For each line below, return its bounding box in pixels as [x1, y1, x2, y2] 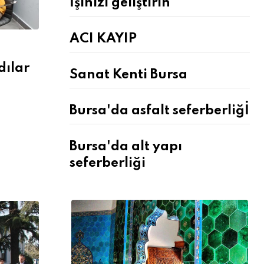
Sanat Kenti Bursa [70, 68, 187, 81]
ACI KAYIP [70, 32, 137, 45]
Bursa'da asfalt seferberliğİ [70, 104, 249, 117]
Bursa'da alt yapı [70, 140, 182, 153]
